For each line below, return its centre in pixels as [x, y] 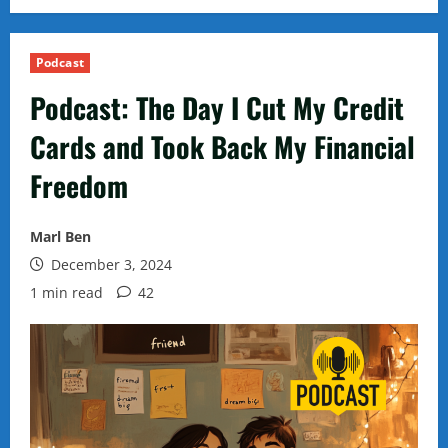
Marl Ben [60, 236]
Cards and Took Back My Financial [222, 146]
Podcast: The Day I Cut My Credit [217, 107]
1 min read [66, 292]
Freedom [79, 185]
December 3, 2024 [109, 264]
